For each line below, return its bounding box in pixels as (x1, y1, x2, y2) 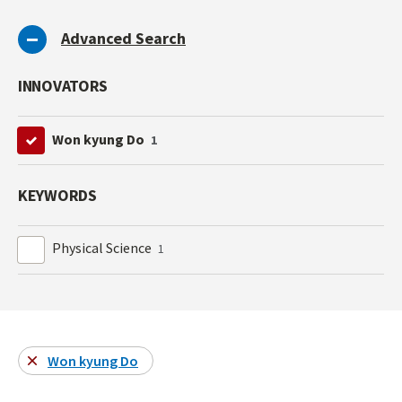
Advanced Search (61, 28, 186, 48)
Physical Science (52, 239, 155, 258)
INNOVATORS (18, 75, 109, 97)
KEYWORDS (18, 185, 97, 206)
